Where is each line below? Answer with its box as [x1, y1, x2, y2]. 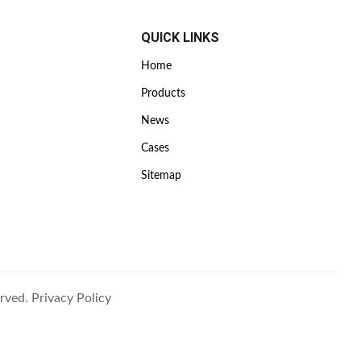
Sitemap [141, 170, 182, 181]
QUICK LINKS [141, 30, 220, 45]
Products [141, 88, 186, 99]
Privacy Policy [31, 292, 111, 305]
